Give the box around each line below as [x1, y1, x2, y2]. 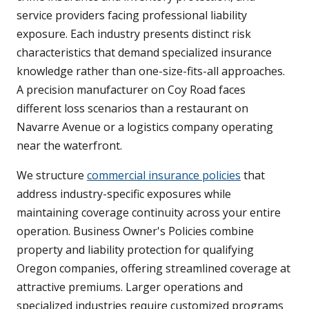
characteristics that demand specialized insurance [17, 44, 272, 60]
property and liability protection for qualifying [17, 241, 254, 257]
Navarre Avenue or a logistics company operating [17, 119, 273, 134]
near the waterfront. [17, 137, 122, 153]
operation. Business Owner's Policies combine [17, 223, 254, 239]
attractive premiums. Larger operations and [17, 279, 243, 295]
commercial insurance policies [87, 167, 241, 183]
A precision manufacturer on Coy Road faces [17, 81, 246, 97]
